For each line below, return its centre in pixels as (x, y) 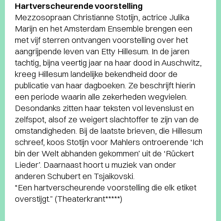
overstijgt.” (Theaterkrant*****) (69, 199)
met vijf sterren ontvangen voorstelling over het (101, 40)
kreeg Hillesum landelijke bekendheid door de (96, 74)
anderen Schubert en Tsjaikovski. (75, 176)
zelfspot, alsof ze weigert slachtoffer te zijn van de (107, 119)
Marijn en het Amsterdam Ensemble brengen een (104, 28)
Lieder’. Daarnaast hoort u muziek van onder (95, 165)
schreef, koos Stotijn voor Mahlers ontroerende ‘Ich (109, 142)
